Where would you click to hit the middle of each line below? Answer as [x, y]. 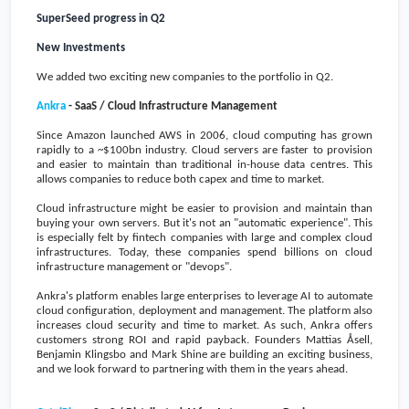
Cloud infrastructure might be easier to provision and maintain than [204, 208]
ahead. [332, 369]
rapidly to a [67, 150]
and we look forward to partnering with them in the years [175, 369]
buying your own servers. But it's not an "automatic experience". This [204, 223]
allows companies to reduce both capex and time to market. [180, 179]
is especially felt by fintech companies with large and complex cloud [204, 237]
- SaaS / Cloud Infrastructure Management [172, 106]
